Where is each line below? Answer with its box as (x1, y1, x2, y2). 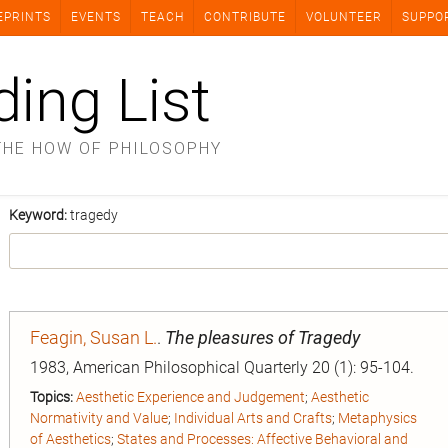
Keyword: (9, 207, 70, 223)
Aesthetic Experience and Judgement (76, 389, 305, 405)
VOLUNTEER (306, 10, 382, 24)
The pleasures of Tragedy (165, 327, 360, 348)
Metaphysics (338, 410, 417, 426)
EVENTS (71, 10, 121, 24)
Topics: (30, 389, 73, 405)
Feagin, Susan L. (30, 327, 157, 348)
